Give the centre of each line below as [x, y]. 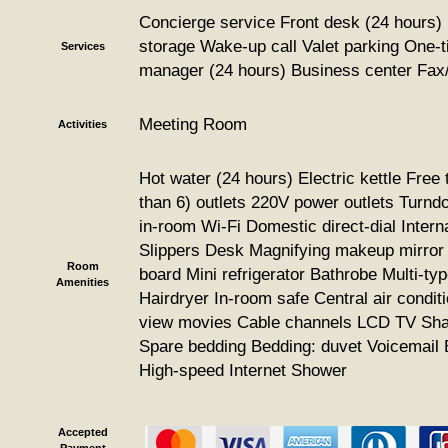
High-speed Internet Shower [243, 370]
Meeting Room [193, 124]
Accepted [82, 432]
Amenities [82, 282]
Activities [82, 124]
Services [82, 46]
